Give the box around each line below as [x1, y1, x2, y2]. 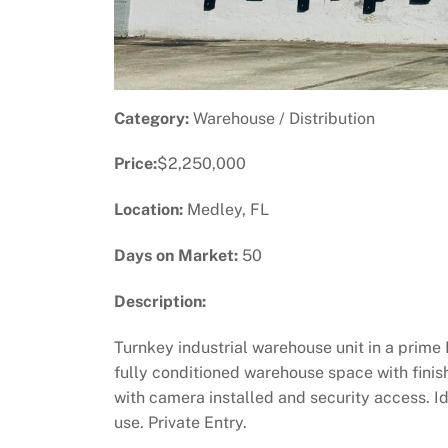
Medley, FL [183, 200, 269, 220]
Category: [114, 108, 189, 128]
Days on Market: [114, 245, 238, 265]
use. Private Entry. [114, 412, 247, 432]
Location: [114, 200, 183, 220]
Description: [114, 291, 206, 311]
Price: [114, 154, 157, 174]
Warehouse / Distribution [189, 108, 375, 128]
